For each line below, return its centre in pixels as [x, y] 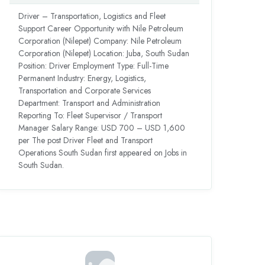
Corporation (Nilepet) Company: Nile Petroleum [100, 41]
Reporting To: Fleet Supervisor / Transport [90, 116]
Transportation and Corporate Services [84, 91]
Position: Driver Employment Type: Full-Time [93, 66]
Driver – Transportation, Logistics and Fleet [92, 16]
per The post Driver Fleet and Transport [85, 140]
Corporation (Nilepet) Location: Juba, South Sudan [104, 54]
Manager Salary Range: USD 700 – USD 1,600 [101, 128]
